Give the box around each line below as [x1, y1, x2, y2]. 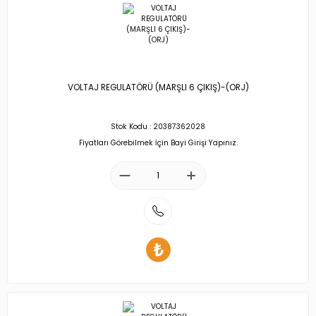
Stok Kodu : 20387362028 [111, 121, 205, 133]
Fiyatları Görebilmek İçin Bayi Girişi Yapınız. [78, 137, 238, 148]
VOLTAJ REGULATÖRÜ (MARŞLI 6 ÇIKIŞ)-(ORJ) [67, 82, 249, 94]
